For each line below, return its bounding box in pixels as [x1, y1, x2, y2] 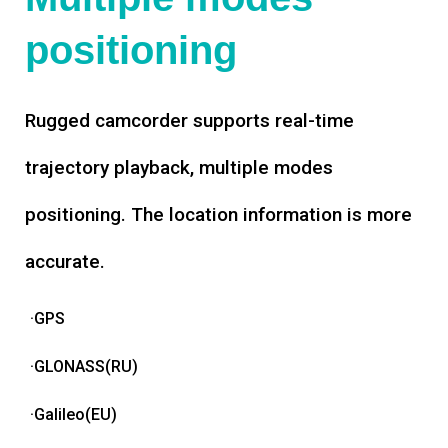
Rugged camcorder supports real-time [25, 109, 354, 133]
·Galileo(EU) [30, 405, 117, 425]
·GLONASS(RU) [30, 357, 138, 377]
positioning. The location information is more [25, 203, 412, 227]
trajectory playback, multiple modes [25, 156, 333, 180]
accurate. [25, 250, 105, 274]
